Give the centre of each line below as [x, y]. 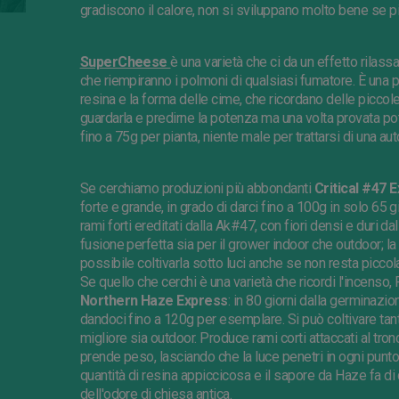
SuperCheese [125, 62]
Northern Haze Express [154, 301]
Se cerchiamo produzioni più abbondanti [197, 188]
